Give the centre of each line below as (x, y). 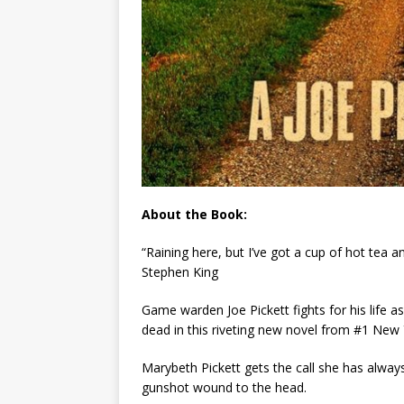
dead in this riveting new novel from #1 (257, 330)
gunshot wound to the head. (224, 388)
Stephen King (180, 272)
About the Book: (194, 215)
